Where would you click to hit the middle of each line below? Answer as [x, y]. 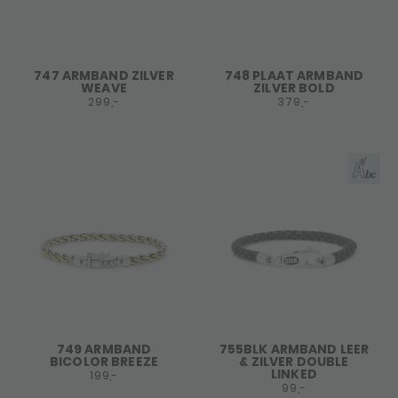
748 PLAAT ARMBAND [294, 76]
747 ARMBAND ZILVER [104, 76]
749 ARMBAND [104, 349]
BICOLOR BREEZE [104, 362]
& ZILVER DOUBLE [294, 362]
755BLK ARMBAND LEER [294, 349]
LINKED [294, 374]
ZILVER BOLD [294, 88]
